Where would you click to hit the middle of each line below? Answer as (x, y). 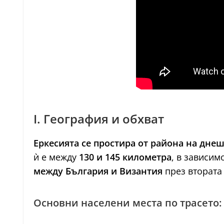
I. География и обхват (99, 119)
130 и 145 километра (125, 157)
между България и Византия (98, 171)
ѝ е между (56, 157)
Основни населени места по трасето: (127, 203)
